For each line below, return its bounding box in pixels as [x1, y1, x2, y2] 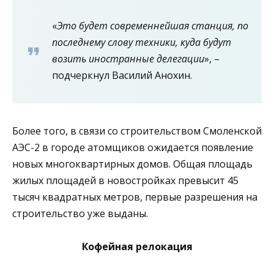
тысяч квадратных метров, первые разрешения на [12, 190, 257, 204]
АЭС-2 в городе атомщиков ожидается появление [12, 140, 253, 154]
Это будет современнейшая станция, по [57, 18, 248, 32]
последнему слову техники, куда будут [52, 35, 231, 49]
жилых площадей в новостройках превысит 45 [12, 173, 239, 187]
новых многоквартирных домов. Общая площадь [12, 157, 253, 171]
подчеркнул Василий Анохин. [52, 68, 192, 82]
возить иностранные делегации [52, 51, 204, 65]
